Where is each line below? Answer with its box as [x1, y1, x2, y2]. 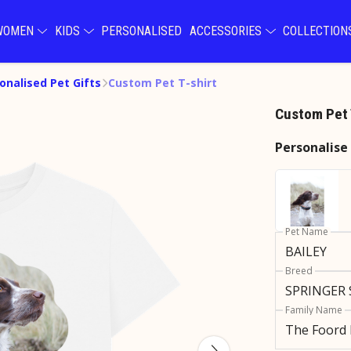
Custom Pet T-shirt [108, 75, 217, 90]
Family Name [285, 302, 342, 317]
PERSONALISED [101, 24, 183, 38]
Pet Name [285, 224, 328, 238]
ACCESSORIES [189, 24, 265, 38]
